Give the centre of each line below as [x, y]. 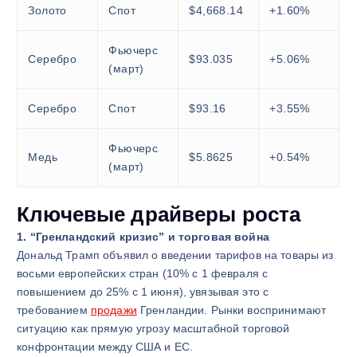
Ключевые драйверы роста [159, 215]
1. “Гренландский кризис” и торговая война [143, 237]
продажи [114, 310]
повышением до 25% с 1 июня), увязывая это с [143, 292]
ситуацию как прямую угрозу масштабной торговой [153, 329]
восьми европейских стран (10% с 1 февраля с [143, 274]
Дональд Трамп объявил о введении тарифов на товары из [175, 255]
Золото [47, 11]
